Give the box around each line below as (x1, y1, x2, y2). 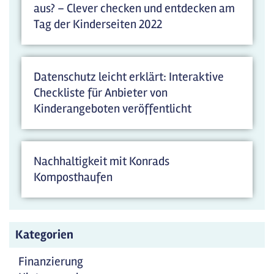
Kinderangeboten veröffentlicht (34, 101, 191, 116)
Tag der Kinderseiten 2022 (34, 17, 162, 32)
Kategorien (15, 227, 73, 242)
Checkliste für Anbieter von (34, 85, 168, 100)
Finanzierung (18, 254, 83, 269)
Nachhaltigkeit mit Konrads (34, 154, 169, 169)
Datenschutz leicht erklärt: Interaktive (34, 69, 224, 84)
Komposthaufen (34, 169, 113, 185)
